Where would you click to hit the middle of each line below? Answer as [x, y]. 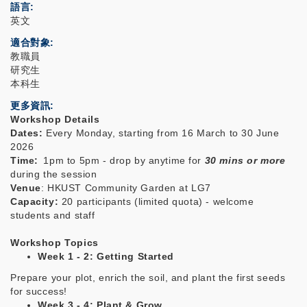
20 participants [96, 201]
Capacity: [36, 201]
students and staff [53, 215]
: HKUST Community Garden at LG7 [126, 188]
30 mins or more [245, 160]
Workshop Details [55, 119]
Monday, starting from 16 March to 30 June [177, 133]
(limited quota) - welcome [194, 201]
